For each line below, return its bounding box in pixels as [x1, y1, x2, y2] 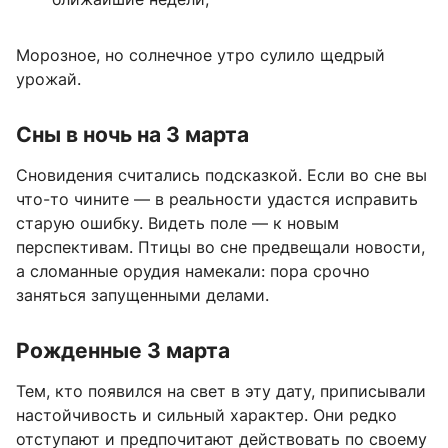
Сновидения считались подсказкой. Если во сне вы [16, 164, 427, 185]
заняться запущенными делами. [16, 284, 269, 305]
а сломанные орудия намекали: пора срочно [16, 260, 370, 281]
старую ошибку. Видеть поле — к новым [16, 212, 339, 233]
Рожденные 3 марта [16, 337, 230, 363]
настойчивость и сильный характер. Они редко [16, 404, 397, 425]
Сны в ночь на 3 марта [16, 121, 249, 147]
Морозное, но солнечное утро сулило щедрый [16, 44, 385, 65]
